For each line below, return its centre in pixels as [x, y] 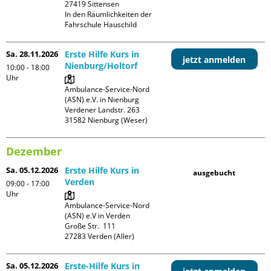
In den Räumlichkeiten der [109, 14]
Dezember [34, 151]
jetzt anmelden [214, 59]
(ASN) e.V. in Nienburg [102, 99]
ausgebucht [214, 172]
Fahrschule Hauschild [101, 24]
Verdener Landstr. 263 [103, 109]
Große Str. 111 [90, 226]
